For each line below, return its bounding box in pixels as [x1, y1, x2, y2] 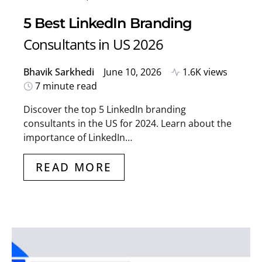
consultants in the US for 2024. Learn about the [23, 116, 232, 130]
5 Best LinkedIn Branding [23, 14, 192, 32]
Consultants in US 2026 [23, 34, 164, 54]
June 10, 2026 [104, 65, 161, 78]
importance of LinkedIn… [23, 130, 132, 144]
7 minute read [35, 79, 97, 92]
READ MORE [36, 158, 112, 175]
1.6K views [182, 65, 227, 78]
